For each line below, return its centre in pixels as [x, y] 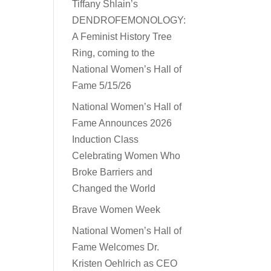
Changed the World [114, 188]
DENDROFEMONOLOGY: [129, 20]
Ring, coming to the [114, 53]
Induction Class [106, 139]
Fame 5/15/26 [102, 86]
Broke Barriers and [113, 172]
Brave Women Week [116, 210]
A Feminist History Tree [122, 37]
